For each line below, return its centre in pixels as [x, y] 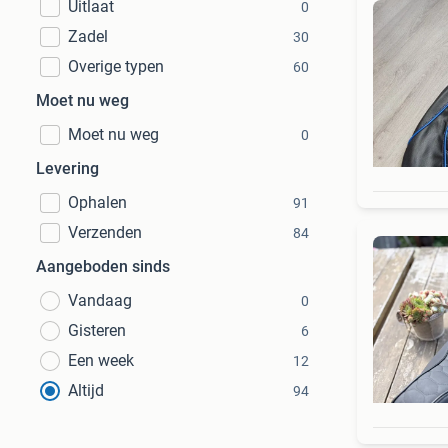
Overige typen [116, 66]
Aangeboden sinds [103, 266]
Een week [101, 360]
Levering [67, 168]
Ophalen [97, 202]
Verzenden [105, 232]
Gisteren [97, 330]
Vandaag [100, 300]
